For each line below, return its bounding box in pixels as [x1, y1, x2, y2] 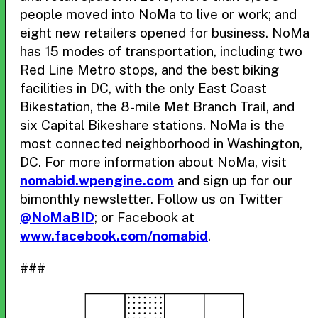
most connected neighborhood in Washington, [20, 136, 302, 151]
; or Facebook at [94, 209, 194, 225]
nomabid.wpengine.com [20, 172, 174, 188]
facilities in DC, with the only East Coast [20, 80, 267, 96]
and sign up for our [174, 172, 292, 188]
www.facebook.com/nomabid [20, 228, 208, 243]
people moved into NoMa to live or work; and [20, 6, 297, 22]
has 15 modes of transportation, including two [20, 43, 302, 59]
